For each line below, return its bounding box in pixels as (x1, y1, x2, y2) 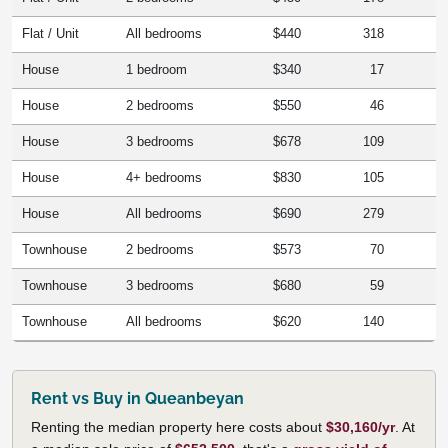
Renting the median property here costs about (31, 418, 326, 435)
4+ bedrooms (126, 169, 202, 185)
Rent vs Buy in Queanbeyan (31, 388, 244, 408)
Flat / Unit (22, 25, 79, 41)
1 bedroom (126, 61, 187, 77)
